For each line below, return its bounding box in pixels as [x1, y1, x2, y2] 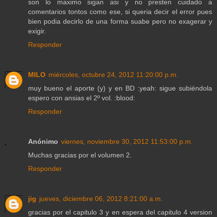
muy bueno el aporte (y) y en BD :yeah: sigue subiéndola [28, 84, 212, 92]
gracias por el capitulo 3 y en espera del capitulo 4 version [28, 208, 212, 216]
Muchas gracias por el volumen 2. [28, 151, 132, 159]
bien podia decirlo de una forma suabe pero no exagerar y [28, 17, 212, 25]
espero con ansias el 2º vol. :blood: [28, 93, 135, 102]
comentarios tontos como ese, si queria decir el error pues [28, 7, 212, 15]
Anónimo [28, 137, 58, 145]
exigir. [28, 27, 46, 35]
